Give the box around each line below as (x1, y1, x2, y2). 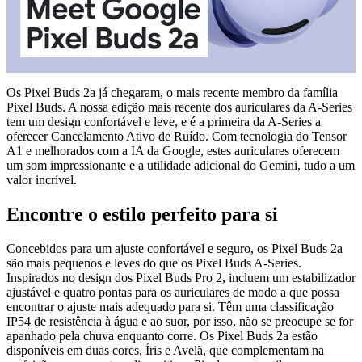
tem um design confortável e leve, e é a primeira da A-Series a (6, 114, 321, 128)
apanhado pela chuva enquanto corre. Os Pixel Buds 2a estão (6, 328, 318, 343)
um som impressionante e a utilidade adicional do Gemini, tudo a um (6, 158, 355, 172)
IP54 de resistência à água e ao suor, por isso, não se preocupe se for (6, 314, 353, 328)
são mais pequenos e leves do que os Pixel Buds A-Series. (6, 255, 301, 270)
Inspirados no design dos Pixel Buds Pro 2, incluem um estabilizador (6, 270, 356, 284)
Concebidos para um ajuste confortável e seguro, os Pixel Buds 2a (6, 241, 343, 255)
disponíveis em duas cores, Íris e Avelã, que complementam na (6, 343, 324, 357)
